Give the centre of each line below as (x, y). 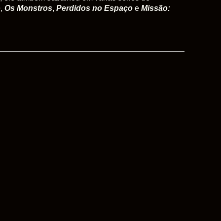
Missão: (156, 8)
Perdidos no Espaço (94, 8)
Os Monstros (28, 8)
